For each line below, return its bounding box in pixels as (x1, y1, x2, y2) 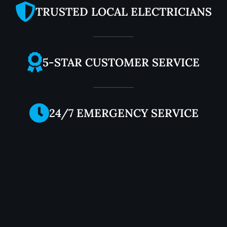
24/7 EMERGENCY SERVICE (49, 106, 199, 121)
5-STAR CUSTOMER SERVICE (43, 55, 200, 70)
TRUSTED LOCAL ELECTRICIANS (35, 5, 212, 19)
